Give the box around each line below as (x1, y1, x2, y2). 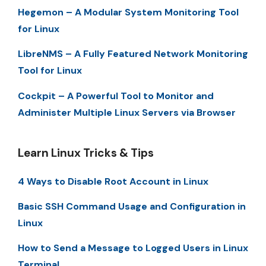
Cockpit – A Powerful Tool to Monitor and (18, 89, 214, 102)
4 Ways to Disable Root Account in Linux (18, 175, 208, 188)
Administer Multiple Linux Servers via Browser (18, 106, 236, 119)
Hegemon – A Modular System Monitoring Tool (18, 5, 239, 18)
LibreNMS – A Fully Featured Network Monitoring (18, 47, 248, 61)
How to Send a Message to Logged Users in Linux (18, 242, 248, 255)
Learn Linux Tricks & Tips (18, 145, 154, 160)
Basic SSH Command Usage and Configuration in (18, 200, 246, 213)
